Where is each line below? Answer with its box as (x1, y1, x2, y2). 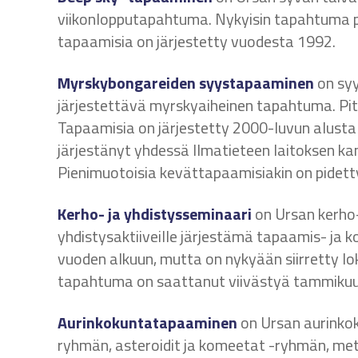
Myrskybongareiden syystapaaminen (58, 70, 314, 95)
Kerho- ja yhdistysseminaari (58, 201, 252, 226)
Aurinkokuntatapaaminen (58, 310, 237, 335)
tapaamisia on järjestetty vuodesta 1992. (58, 29, 336, 54)
